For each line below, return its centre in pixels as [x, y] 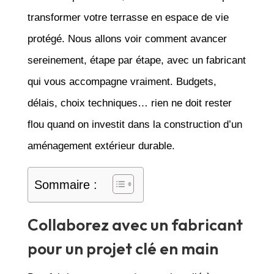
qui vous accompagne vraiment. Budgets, [122, 81]
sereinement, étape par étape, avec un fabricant [136, 60]
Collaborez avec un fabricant [135, 224]
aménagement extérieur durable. [101, 146]
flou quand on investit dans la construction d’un [135, 124]
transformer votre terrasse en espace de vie [128, 17]
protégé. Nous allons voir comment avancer [127, 39]
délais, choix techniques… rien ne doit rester [129, 103]
